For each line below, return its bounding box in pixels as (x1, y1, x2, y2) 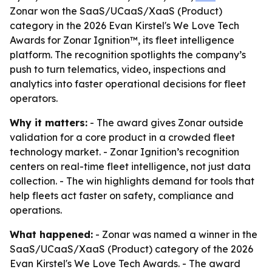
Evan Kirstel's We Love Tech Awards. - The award (10, 257, 240, 270)
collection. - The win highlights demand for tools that (10, 175, 254, 187)
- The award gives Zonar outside (87, 117, 243, 129)
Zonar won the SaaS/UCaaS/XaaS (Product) (10, 5, 222, 17)
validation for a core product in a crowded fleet (10, 131, 235, 143)
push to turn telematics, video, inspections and (10, 63, 226, 75)
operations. (10, 204, 62, 216)
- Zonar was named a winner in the (93, 228, 257, 240)
